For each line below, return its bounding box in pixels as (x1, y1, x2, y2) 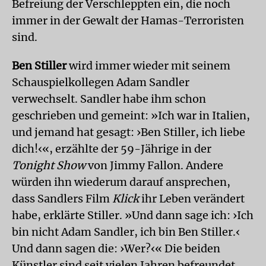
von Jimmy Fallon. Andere (85, 158, 223, 172)
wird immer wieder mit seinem (66, 58, 230, 72)
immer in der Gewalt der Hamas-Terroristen (12, 13, 244, 27)
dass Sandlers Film (12, 191, 112, 205)
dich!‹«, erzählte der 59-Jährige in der (12, 141, 211, 156)
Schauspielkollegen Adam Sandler (12, 75, 189, 89)
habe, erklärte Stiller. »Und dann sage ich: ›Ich (12, 208, 254, 222)
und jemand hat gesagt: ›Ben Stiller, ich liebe (12, 125, 245, 139)
